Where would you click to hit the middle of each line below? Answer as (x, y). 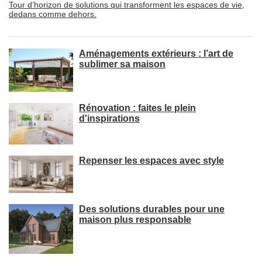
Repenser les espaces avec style (151, 160)
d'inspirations (109, 119)
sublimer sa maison (122, 64)
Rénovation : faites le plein (137, 108)
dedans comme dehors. (53, 14)
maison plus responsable (135, 220)
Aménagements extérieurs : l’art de (156, 53)
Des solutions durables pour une (152, 209)
